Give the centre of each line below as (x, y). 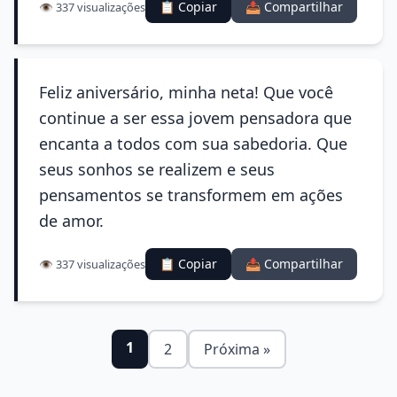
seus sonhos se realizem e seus (157, 169)
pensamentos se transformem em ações (191, 195)
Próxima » (237, 349)
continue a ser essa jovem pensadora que (195, 118)
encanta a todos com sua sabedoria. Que (193, 144)
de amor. (71, 221)
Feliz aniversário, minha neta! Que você (186, 92)
